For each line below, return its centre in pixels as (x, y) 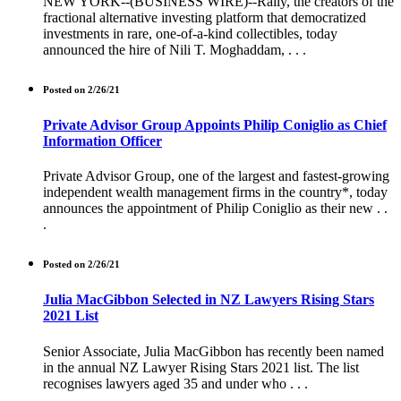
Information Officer (102, 141)
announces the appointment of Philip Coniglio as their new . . (215, 209)
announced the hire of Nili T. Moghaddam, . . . (175, 50)
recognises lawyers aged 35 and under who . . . (175, 383)
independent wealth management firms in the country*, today (215, 192)
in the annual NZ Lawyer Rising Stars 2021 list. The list (201, 367)
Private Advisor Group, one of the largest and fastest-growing (216, 176)
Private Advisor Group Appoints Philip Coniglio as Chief (215, 125)
